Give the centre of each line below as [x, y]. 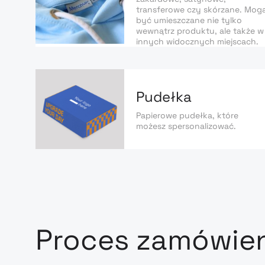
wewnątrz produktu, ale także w [200, 31]
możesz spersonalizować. [186, 126]
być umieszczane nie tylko [189, 20]
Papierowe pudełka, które [187, 115]
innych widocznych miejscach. [197, 41]
